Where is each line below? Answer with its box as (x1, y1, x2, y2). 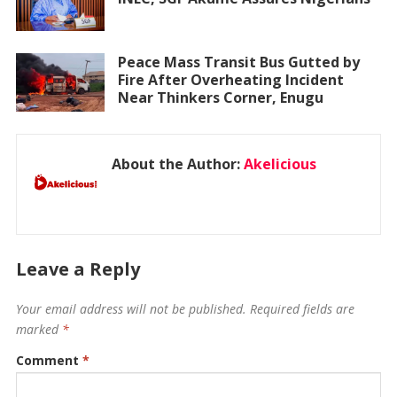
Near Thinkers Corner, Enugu (117, 87, 323, 107)
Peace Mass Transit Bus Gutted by (117, 51, 360, 72)
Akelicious (243, 154, 316, 175)
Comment (15, 352, 82, 370)
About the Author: (111, 154, 244, 175)
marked (15, 321, 62, 339)
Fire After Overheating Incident (117, 69, 344, 90)
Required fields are (249, 300, 354, 318)
